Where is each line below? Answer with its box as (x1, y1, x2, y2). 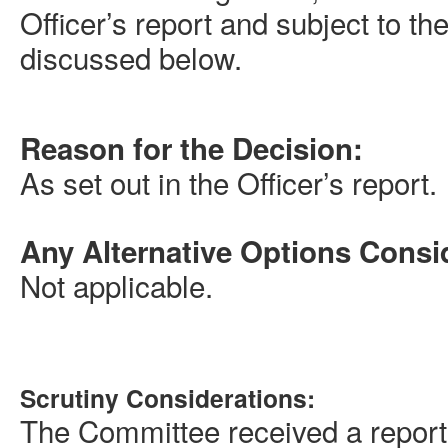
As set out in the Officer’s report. (20, 161, 437, 204)
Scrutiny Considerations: (20, 380, 315, 417)
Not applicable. (20, 264, 213, 307)
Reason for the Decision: (20, 127, 363, 170)
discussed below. (20, 36, 242, 79)
